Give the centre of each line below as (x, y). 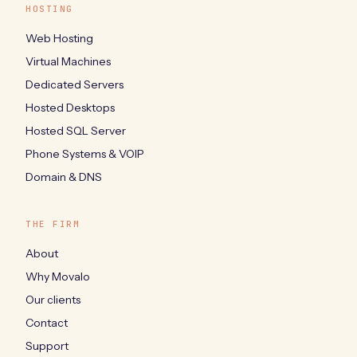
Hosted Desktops (70, 107)
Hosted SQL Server (76, 130)
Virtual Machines (68, 61)
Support (47, 345)
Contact (47, 322)
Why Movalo (58, 276)
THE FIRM (53, 224)
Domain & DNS (64, 177)
